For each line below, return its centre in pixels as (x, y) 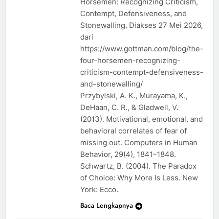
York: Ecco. (99, 189)
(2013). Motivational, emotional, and (142, 119)
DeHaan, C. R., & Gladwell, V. (129, 107)
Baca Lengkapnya (107, 205)
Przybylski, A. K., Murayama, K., (134, 95)
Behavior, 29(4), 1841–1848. (128, 154)
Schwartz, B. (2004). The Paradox (138, 166)
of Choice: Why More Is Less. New (139, 177)
